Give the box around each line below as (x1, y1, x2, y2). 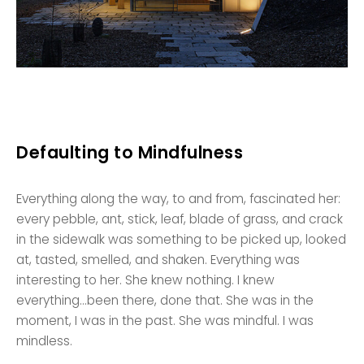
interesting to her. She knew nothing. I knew (16, 271, 275, 288)
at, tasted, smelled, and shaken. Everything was (16, 250, 301, 268)
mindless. (16, 331, 73, 349)
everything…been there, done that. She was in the (16, 291, 314, 309)
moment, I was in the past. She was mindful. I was (16, 311, 314, 329)
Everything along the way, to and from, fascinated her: (16, 189, 341, 207)
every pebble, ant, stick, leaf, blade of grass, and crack (16, 210, 344, 227)
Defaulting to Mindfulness (16, 141, 244, 165)
